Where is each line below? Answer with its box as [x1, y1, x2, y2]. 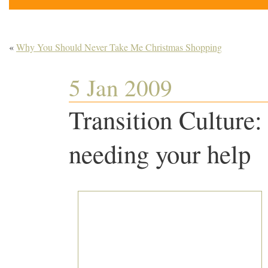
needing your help [69, 136, 251, 170]
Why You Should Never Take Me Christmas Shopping [16, 41, 222, 53]
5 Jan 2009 [69, 71, 172, 103]
